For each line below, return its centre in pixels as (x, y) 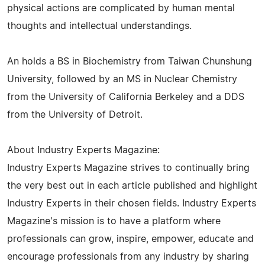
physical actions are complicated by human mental (121, 8)
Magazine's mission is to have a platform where (114, 221)
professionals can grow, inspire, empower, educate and (130, 239)
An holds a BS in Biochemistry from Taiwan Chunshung (130, 61)
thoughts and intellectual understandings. (99, 26)
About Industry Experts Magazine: (83, 150)
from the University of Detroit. (75, 114)
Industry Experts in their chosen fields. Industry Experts (132, 203)
